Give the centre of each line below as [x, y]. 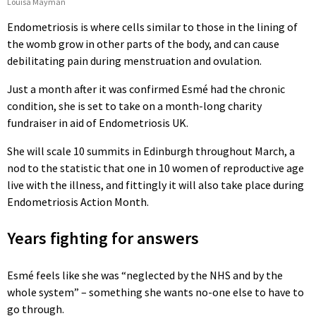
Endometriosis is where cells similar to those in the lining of [152, 26]
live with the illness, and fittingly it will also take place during [156, 184]
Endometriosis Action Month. [78, 201]
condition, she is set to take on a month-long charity [134, 105]
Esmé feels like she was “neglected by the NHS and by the [145, 275]
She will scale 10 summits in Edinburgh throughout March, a [151, 151]
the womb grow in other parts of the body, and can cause [143, 43]
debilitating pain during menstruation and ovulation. [134, 60]
